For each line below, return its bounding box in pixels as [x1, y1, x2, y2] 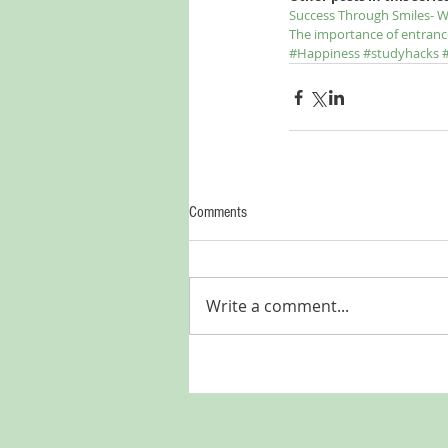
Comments [189, 203, 247, 221]
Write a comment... [206, 295, 349, 317]
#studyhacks [363, 44, 439, 62]
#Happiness [289, 44, 360, 62]
